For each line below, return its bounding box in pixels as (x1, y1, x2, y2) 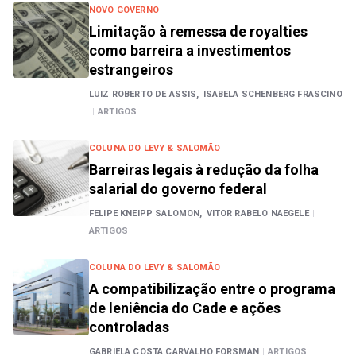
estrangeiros (89, 61, 173, 78)
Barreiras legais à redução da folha (89, 161, 319, 178)
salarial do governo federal (89, 180, 267, 197)
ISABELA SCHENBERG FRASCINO (203, 89, 342, 99)
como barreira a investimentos (89, 42, 291, 59)
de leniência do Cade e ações (89, 300, 281, 316)
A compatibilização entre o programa (89, 281, 335, 297)
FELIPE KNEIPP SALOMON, (89, 208, 203, 219)
